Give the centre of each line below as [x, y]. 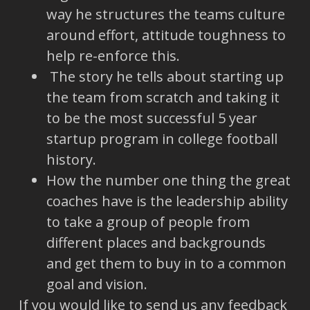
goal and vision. [97, 284]
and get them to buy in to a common [166, 263]
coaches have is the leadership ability [167, 201]
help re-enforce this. [113, 55]
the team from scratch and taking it [163, 97]
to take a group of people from [148, 221]
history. [71, 159]
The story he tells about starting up [165, 76]
